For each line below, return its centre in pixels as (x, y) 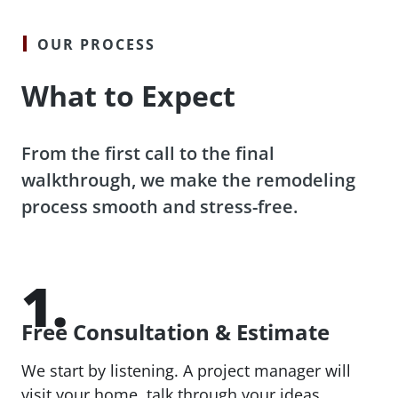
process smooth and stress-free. (159, 206)
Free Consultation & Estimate (175, 331)
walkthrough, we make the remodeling (188, 179)
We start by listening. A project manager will (186, 370)
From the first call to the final (148, 153)
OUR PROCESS (96, 44)
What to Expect (128, 95)
